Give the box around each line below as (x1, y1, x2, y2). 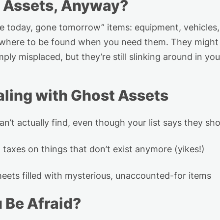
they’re (82, 52, 110, 62)
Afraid (27, 194, 73, 212)
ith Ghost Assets (48, 86, 168, 104)
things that (39, 143, 89, 154)
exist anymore (110, 143, 172, 154)
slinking (129, 52, 161, 62)
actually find (17, 117, 68, 128)
